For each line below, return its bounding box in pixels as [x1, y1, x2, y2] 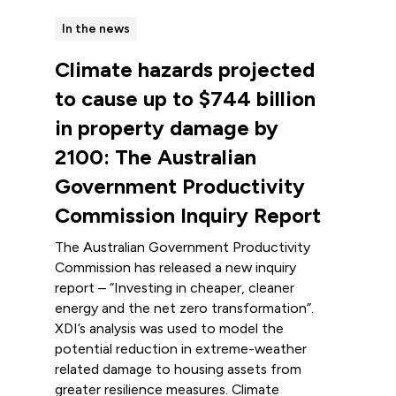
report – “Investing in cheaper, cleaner [54, 279, 294, 297]
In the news [61, 21, 130, 36]
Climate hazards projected [54, 57, 315, 83]
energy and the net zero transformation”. [54, 300, 314, 317]
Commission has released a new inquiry [54, 259, 296, 277]
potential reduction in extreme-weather [54, 340, 307, 358]
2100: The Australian [54, 144, 256, 171]
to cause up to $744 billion [54, 86, 316, 112]
